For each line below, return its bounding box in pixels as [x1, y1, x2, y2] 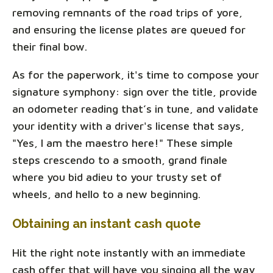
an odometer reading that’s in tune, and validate [12, 102, 258, 115]
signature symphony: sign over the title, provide [12, 85, 257, 98]
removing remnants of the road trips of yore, [12, 5, 243, 19]
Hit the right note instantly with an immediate [12, 246, 246, 259]
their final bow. [12, 40, 87, 53]
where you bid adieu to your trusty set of [12, 170, 222, 183]
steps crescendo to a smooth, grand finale [12, 153, 227, 166]
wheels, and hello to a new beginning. [12, 187, 200, 200]
